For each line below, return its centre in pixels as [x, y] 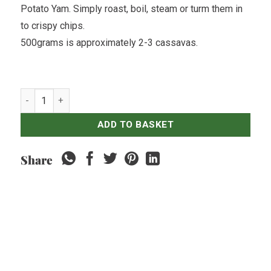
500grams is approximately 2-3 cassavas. [109, 42]
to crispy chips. [52, 25]
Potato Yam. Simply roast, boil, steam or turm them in [131, 8]
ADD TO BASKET [135, 124]
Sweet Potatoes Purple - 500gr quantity [97, 95]
